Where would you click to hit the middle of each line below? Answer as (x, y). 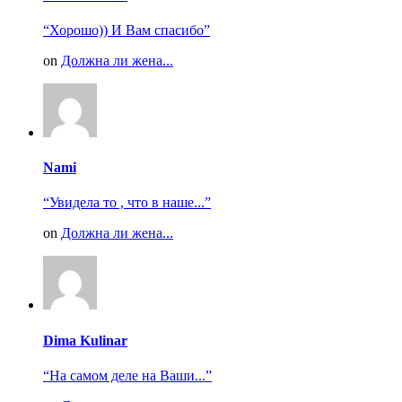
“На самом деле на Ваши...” (127, 375)
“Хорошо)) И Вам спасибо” (127, 30)
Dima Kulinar (85, 340)
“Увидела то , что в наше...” (127, 203)
